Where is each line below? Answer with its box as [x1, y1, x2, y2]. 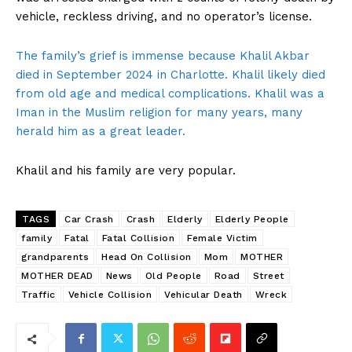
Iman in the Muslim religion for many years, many [16, 105, 302, 120]
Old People [145, 270, 202, 282]
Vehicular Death [164, 289, 243, 301]
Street [252, 270, 284, 282]
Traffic [21, 289, 56, 301]
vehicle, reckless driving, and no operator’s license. [16, 9, 312, 24]
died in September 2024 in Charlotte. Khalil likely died [16, 68, 325, 82]
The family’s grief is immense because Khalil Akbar [16, 49, 310, 64]
